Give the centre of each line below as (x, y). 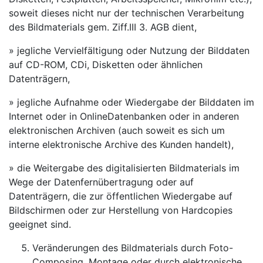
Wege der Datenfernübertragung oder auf (101, 182)
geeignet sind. (40, 224)
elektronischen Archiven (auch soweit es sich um (117, 130)
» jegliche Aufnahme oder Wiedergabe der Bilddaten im (131, 102)
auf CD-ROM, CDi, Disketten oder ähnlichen (106, 65)
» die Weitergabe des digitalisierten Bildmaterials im (124, 168)
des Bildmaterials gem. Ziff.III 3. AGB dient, (103, 27)
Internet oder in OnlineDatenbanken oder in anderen (124, 116)
